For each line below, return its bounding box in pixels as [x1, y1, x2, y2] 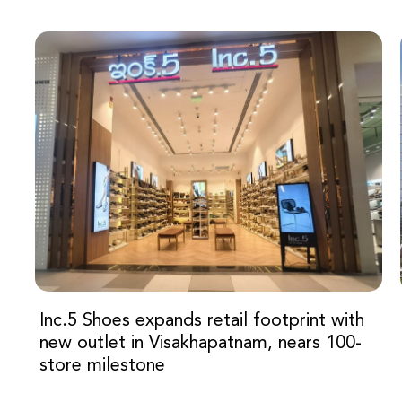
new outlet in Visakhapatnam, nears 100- [39, 328, 363, 357]
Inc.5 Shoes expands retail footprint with [39, 306, 365, 335]
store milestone [39, 351, 166, 380]
